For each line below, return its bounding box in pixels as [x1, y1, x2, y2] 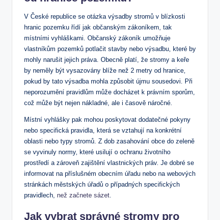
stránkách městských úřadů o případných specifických [24, 180, 180, 188]
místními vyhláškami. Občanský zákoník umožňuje [24, 34, 170, 42]
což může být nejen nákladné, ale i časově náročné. [24, 99, 172, 107]
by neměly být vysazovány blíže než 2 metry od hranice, [24, 66, 186, 74]
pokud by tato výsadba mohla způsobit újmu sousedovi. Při [24, 77, 192, 85]
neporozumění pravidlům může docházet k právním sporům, [24, 88, 195, 96]
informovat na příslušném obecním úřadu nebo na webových [24, 169, 195, 177]
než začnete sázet [57, 191, 110, 199]
